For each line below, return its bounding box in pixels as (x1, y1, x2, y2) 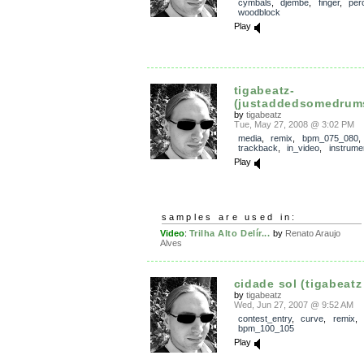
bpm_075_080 (301, 133, 358, 143)
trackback (237, 143, 278, 153)
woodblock (237, 6, 280, 17)
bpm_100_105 (237, 323, 294, 333)
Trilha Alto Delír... (188, 228, 271, 238)
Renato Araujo (284, 228, 340, 238)
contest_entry (237, 314, 292, 323)
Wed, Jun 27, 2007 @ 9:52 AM (233, 300, 353, 310)
